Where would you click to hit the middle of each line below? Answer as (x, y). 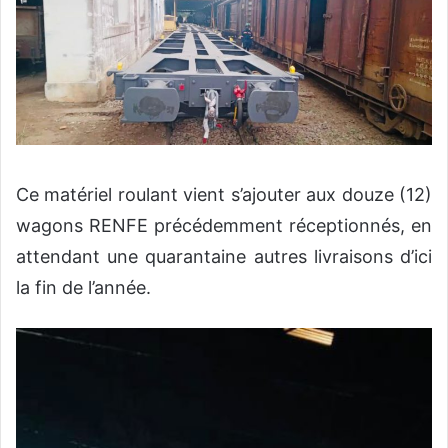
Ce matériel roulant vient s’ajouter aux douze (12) (224, 194)
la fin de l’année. (83, 287)
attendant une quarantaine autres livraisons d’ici (224, 256)
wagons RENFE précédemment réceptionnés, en (224, 225)
